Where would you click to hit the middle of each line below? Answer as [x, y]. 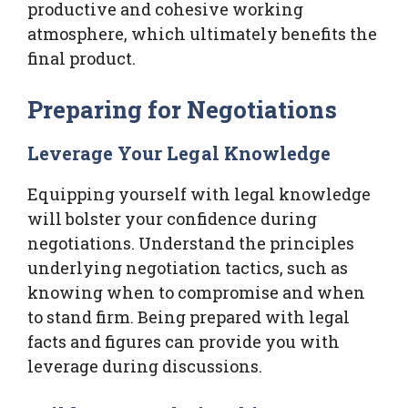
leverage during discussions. [145, 366]
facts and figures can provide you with [184, 341]
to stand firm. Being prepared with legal [189, 316]
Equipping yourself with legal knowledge [199, 194]
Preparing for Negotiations [182, 109]
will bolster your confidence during [172, 218]
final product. [82, 58]
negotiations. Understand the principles [191, 243]
